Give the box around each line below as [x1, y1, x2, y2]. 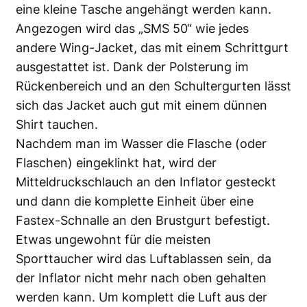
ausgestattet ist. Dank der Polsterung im [16, 59, 249, 74]
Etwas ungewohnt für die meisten [16, 232, 211, 247]
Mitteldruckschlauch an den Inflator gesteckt [16, 174, 276, 189]
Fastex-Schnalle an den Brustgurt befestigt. [16, 212, 270, 228]
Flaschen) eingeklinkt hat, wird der [16, 155, 217, 170]
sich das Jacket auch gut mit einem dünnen [16, 97, 267, 112]
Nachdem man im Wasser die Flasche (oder [16, 136, 267, 151]
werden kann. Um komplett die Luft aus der [16, 289, 267, 304]
